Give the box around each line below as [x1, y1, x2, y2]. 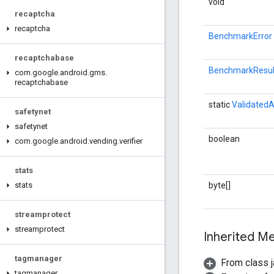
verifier [119, 136, 143, 146]
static [209, 99, 232, 109]
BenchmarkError [209, 31, 272, 41]
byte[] [209, 180, 231, 190]
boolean [209, 133, 240, 144]
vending [89, 136, 117, 146]
